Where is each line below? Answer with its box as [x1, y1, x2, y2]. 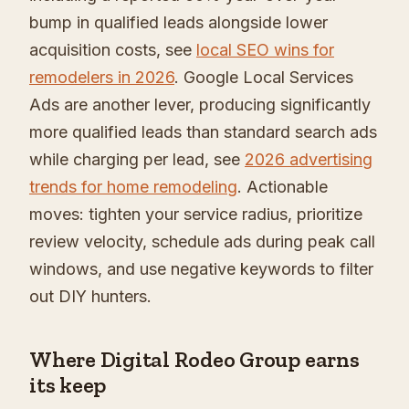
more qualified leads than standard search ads [29, 122, 377, 142]
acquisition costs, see [29, 40, 196, 60]
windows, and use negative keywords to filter [29, 259, 373, 279]
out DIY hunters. [29, 287, 152, 307]
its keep [29, 372, 107, 399]
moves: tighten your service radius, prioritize [29, 204, 362, 225]
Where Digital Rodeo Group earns [29, 346, 360, 373]
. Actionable [237, 177, 328, 197]
